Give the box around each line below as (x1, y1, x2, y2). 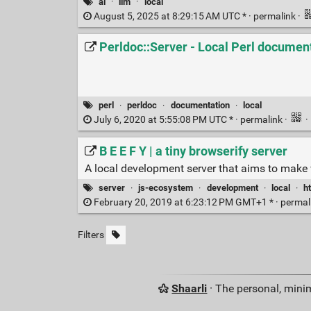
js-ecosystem (138, 182, 194, 193)
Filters (77, 229, 104, 242)
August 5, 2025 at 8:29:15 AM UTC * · (91, 10, 253, 22)
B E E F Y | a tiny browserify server (99, 143, 287, 159)
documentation (170, 99, 230, 110)
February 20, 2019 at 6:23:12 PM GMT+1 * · (91, 196, 280, 209)
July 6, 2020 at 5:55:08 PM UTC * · (91, 114, 240, 126)
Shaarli (171, 282, 208, 296)
